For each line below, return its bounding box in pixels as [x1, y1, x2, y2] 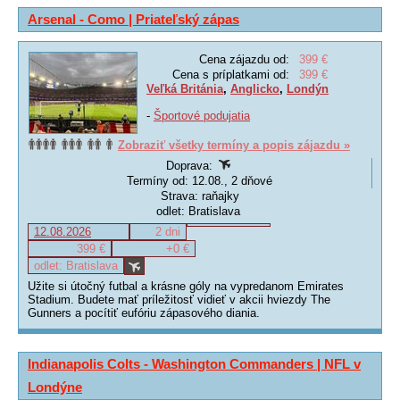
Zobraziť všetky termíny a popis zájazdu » [118, 138, 350, 152]
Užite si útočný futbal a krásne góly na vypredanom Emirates [28, 279, 344, 293]
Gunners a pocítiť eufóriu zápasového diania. [28, 306, 260, 320]
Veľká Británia [146, 82, 223, 96]
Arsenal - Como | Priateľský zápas [28, 12, 239, 27]
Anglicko [230, 82, 279, 96]
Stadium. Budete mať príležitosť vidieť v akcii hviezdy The [28, 293, 330, 306]
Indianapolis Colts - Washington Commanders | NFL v [28, 356, 361, 371]
